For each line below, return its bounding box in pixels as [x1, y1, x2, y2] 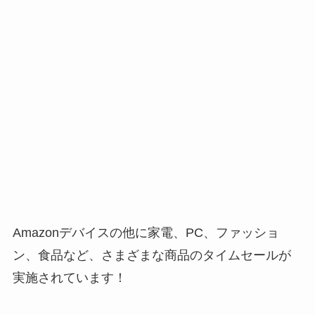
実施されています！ [12, 271, 127, 285]
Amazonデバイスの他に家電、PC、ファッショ [12, 226, 279, 240]
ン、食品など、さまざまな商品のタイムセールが [12, 248, 291, 262]
